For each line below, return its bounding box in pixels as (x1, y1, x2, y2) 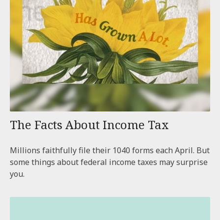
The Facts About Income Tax (10, 116, 169, 133)
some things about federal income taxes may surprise (10, 156, 208, 167)
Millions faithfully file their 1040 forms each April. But (10, 144, 210, 156)
